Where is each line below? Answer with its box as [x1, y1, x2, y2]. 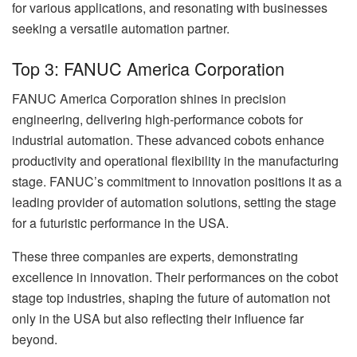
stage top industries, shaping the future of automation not [12, 288, 330, 308]
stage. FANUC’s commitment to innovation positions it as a [12, 172, 342, 191]
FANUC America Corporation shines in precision [12, 89, 286, 108]
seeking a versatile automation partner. [12, 19, 229, 38]
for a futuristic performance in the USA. [12, 214, 229, 233]
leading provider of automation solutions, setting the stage [12, 193, 336, 212]
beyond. [12, 330, 57, 349]
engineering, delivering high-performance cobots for [12, 110, 303, 129]
